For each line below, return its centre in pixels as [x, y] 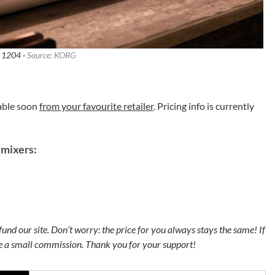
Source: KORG [51, 55]
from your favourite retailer [96, 106]
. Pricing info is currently [204, 106]
